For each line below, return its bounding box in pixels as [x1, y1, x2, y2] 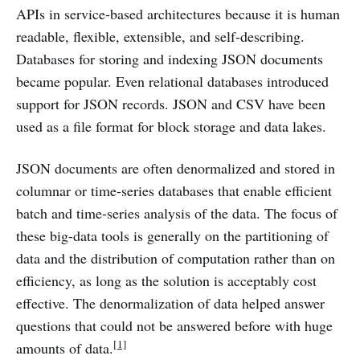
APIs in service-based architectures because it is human [16, 4, 340, 23]
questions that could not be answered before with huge [16, 316, 333, 335]
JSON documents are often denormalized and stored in [16, 158, 335, 178]
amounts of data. [16, 338, 113, 358]
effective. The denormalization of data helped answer [16, 293, 325, 313]
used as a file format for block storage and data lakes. [16, 117, 326, 136]
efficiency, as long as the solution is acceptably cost [16, 271, 317, 290]
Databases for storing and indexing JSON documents [16, 49, 323, 68]
